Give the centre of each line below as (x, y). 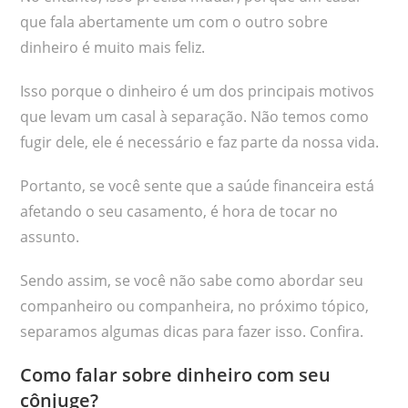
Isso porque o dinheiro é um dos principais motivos (198, 91)
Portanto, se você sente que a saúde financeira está (198, 185)
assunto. (50, 236)
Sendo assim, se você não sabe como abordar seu (192, 280)
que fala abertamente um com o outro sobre (174, 21)
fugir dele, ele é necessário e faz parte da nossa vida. (200, 142)
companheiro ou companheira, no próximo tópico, (195, 306)
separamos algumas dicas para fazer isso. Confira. (192, 331)
